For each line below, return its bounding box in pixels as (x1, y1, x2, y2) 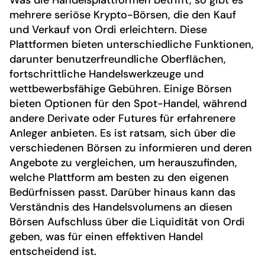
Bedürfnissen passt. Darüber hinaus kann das (9, 185, 235, 199)
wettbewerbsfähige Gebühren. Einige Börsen (9, 81, 232, 96)
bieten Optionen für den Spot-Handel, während (9, 96, 247, 111)
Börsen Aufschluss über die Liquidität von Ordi (9, 214, 245, 229)
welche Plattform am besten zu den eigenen (9, 170, 229, 185)
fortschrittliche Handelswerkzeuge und (9, 66, 203, 81)
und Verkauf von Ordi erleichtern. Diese (9, 22, 207, 37)
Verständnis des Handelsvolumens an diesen (9, 199, 232, 214)
